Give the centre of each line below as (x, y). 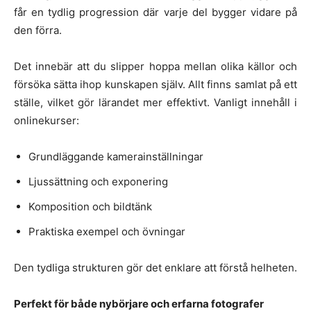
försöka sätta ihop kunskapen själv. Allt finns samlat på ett (155, 84)
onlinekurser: (47, 120)
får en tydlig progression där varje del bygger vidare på (155, 12)
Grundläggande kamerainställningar (116, 156)
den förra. (38, 30)
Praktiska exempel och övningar (107, 231)
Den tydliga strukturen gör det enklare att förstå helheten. (155, 267)
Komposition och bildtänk (90, 206)
